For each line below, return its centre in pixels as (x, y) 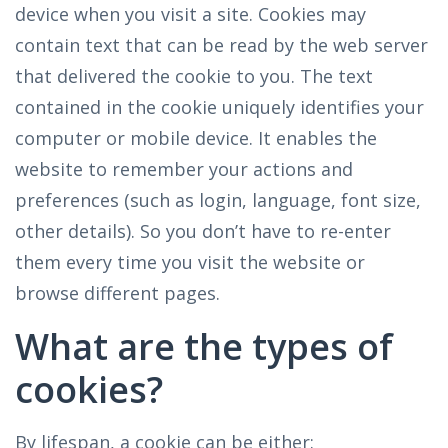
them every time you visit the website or (190, 262)
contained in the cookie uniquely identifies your (219, 107)
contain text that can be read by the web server (221, 45)
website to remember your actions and (184, 169)
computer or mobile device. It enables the (196, 138)
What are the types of (204, 346)
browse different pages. (117, 293)
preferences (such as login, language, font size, (218, 200)
